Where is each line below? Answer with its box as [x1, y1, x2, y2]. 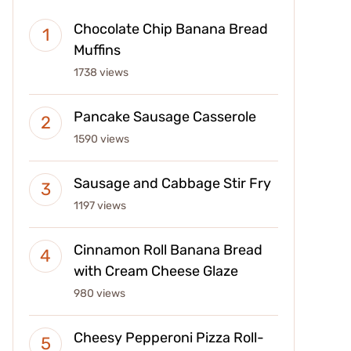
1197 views [74, 199, 126, 213]
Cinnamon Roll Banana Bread [74, 241, 262, 259]
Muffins [74, 42, 121, 60]
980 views [74, 287, 125, 301]
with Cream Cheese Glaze [74, 262, 238, 280]
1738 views [74, 66, 128, 80]
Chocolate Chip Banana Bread [74, 20, 268, 38]
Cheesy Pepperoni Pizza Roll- [74, 329, 264, 347]
